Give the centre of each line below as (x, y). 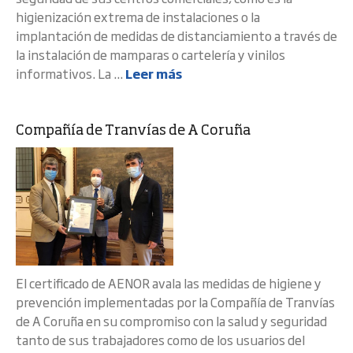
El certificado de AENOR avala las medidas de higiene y (169, 283)
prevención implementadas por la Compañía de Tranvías (175, 302)
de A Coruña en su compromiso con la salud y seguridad (171, 321)
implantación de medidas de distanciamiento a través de (176, 35)
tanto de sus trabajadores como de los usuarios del (160, 340)
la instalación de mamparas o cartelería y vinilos (150, 54)
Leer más (154, 73)
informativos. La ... (71, 73)
